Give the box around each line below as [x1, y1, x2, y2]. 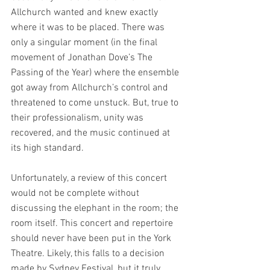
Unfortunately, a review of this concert [11, 172, 169, 184]
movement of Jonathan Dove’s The [11, 52, 155, 64]
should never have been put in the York [11, 233, 174, 245]
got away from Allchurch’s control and [11, 82, 171, 94]
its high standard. [11, 142, 84, 154]
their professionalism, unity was [11, 112, 146, 124]
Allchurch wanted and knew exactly [11, 7, 160, 19]
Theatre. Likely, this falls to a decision [11, 248, 167, 260]
